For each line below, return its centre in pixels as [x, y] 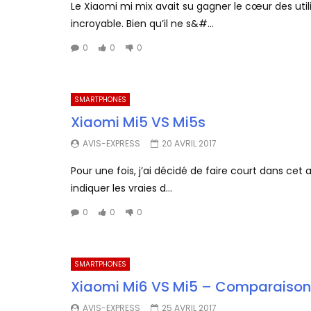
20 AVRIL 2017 [189, 144]
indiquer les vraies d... [121, 188]
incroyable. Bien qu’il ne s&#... [142, 24]
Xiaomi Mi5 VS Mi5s [138, 123]
